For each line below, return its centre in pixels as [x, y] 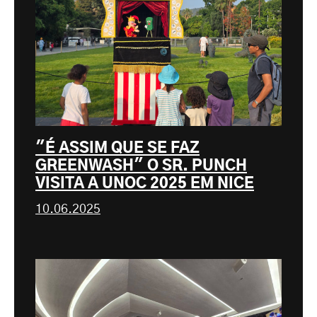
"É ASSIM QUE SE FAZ [117, 149]
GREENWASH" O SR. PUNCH [141, 166]
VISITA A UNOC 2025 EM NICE [145, 184]
